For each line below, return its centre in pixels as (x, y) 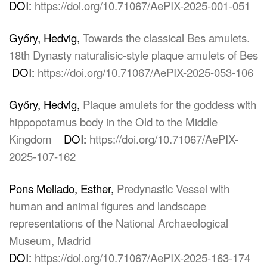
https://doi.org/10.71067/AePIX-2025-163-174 (142, 257)
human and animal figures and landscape (108, 206)
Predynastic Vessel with (173, 188)
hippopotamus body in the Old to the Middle (113, 122)
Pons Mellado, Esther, (63, 188)
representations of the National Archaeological (119, 223)
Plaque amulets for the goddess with (170, 104)
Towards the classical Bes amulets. (166, 38)
